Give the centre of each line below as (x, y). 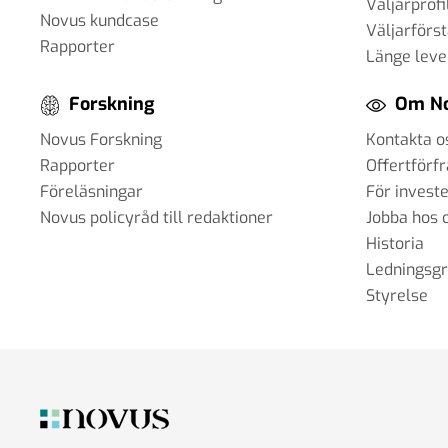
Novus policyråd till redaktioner (156, 217)
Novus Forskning (101, 139)
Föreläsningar (91, 191)
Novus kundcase (99, 21)
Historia (395, 243)
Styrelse (397, 295)
